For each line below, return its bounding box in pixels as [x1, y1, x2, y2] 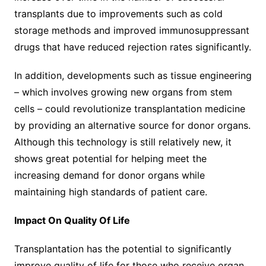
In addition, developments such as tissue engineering [14, 69, 252, 81]
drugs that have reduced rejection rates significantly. [14, 40, 251, 53]
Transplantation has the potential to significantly [14, 242, 232, 255]
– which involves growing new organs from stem [14, 85, 232, 98]
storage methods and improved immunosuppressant [14, 24, 249, 36]
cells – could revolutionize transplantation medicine [14, 102, 245, 115]
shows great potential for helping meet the [14, 152, 207, 164]
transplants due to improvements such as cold [14, 7, 223, 20]
